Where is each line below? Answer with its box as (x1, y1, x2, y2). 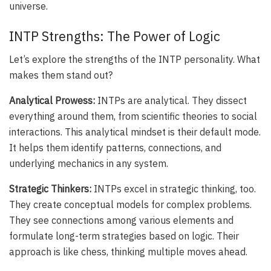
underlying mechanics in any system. (9, 157, 168, 170)
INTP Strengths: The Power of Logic (9, 27, 220, 45)
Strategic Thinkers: (9, 183, 91, 195)
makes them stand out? (9, 69, 113, 82)
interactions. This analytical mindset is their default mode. (9, 126, 261, 139)
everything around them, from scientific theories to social (9, 110, 257, 123)
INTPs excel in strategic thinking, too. (91, 183, 256, 195)
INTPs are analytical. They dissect (95, 94, 247, 107)
